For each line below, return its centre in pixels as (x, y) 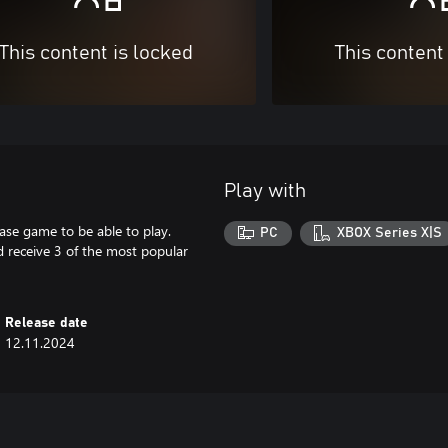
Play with (265, 190)
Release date (47, 322)
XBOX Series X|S (389, 233)
